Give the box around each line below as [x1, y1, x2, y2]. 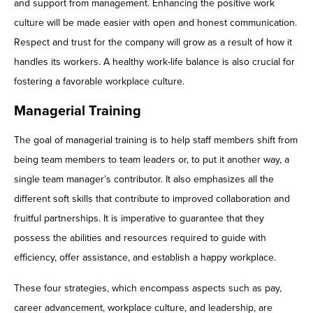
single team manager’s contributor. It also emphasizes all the [14, 173, 274, 186]
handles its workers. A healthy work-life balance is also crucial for [14, 56, 295, 68]
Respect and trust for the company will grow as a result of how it [14, 36, 292, 49]
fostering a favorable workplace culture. [14, 75, 184, 88]
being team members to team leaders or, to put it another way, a [14, 154, 289, 166]
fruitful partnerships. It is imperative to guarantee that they [14, 212, 264, 225]
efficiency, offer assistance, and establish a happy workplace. [14, 252, 276, 264]
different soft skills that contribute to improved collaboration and [14, 193, 290, 205]
